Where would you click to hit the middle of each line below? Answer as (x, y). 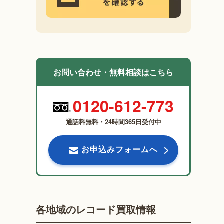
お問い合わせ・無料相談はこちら (114, 72)
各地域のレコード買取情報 (96, 209)
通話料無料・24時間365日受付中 (113, 122)
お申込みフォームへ (119, 149)
